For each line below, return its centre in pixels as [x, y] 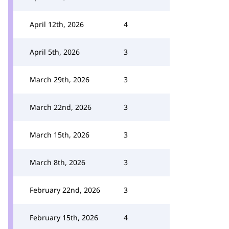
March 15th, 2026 [60, 135]
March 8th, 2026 [58, 162]
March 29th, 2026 [60, 79]
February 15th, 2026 [64, 217]
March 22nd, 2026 [61, 107]
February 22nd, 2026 [65, 190]
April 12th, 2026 [57, 24]
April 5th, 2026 [55, 52]
